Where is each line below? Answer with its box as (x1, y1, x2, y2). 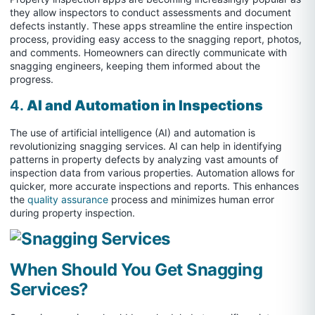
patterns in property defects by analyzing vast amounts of (10, 153, 278, 165)
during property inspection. (10, 206, 135, 219)
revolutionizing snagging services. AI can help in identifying (10, 139, 282, 152)
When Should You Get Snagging (10, 259, 262, 281)
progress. (10, 73, 53, 86)
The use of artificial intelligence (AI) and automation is (10, 126, 255, 139)
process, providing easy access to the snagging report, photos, (10, 33, 302, 46)
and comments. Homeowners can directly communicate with (10, 46, 287, 59)
